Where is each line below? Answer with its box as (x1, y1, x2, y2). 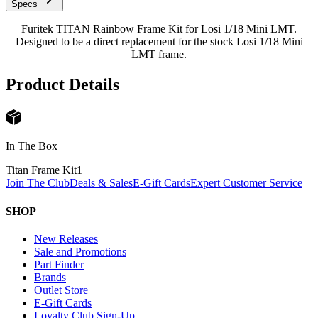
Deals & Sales (70, 177, 133, 190)
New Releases (34, 232, 98, 245)
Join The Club (6, 177, 70, 190)
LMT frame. (131, 48, 187, 61)
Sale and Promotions (34, 245, 126, 258)
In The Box (6, 140, 57, 153)
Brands (34, 270, 66, 283)
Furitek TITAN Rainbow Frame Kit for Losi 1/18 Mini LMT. (21, 23, 297, 35)
